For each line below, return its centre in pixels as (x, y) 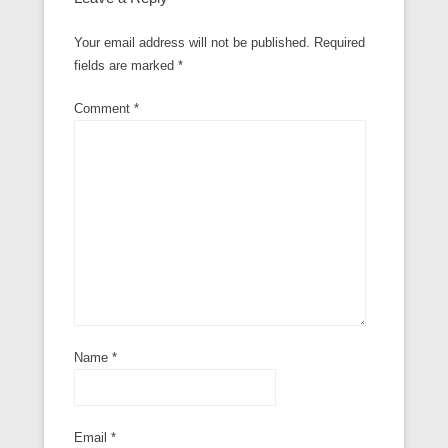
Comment (104, 108)
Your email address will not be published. (192, 42)
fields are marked (126, 65)
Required (339, 42)
